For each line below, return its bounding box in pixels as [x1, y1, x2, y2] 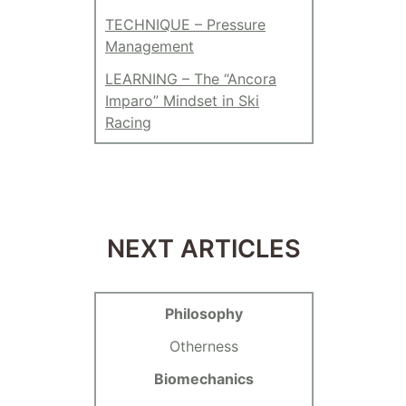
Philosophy [165, 304, 243, 324]
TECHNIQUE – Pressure [105, 15, 266, 34]
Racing [105, 113, 151, 131]
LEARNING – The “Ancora [105, 70, 276, 88]
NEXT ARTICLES [107, 234, 301, 264]
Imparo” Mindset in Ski [105, 92, 259, 110]
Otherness [169, 337, 238, 356]
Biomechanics [154, 370, 254, 389]
